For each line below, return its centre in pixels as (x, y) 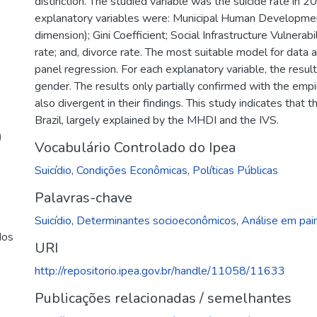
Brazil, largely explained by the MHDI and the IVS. (157, 120)
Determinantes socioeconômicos (156, 221)
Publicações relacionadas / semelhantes (163, 298)
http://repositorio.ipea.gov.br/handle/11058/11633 (160, 271)
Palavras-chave (83, 198)
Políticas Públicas (235, 171)
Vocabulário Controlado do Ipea (135, 148)
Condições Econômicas (132, 171)
